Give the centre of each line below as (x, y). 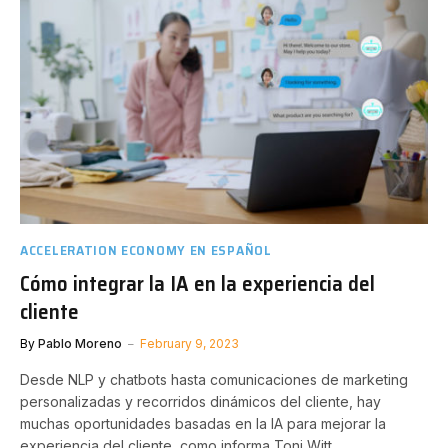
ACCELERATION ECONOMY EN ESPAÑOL (146, 250)
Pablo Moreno (80, 343)
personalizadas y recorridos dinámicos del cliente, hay (200, 401)
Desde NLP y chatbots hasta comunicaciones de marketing (214, 379)
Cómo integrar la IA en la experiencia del (197, 283)
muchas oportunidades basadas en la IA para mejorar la (203, 423)
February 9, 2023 (189, 343)
